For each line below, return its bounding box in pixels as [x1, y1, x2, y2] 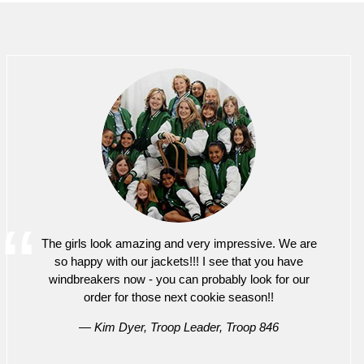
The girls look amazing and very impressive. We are [41, 236, 317, 250]
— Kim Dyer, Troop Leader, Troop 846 [79, 319, 279, 334]
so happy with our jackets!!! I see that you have [54, 253, 303, 268]
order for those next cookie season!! [84, 289, 274, 304]
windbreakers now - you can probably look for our [48, 271, 310, 286]
